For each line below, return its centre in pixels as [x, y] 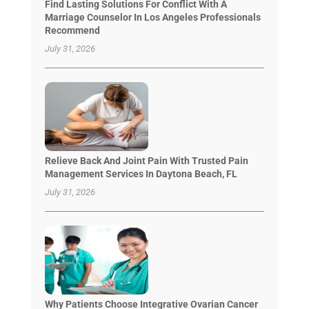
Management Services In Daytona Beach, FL [141, 173]
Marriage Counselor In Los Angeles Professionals [152, 17]
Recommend [72, 30]
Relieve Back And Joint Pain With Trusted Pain [146, 160]
